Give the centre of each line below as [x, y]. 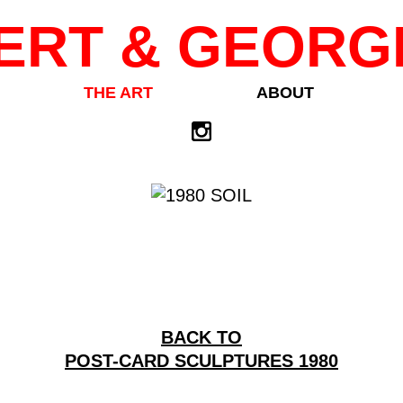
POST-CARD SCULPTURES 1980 [201, 361]
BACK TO [201, 337]
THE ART [118, 93]
